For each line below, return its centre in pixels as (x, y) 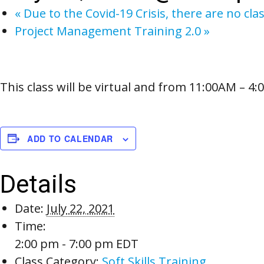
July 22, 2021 (80, 208)
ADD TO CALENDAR (70, 138)
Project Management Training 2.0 (109, 31)
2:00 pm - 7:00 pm (65, 243)
